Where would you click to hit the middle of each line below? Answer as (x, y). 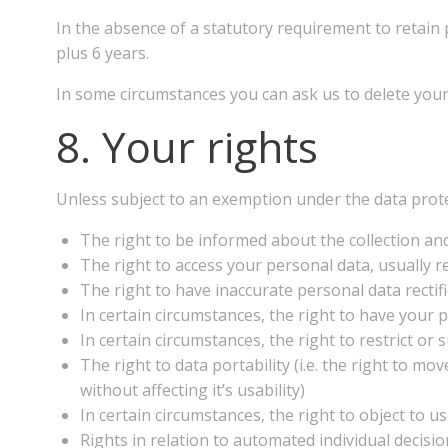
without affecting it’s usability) (192, 390)
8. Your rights (187, 146)
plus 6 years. (102, 53)
